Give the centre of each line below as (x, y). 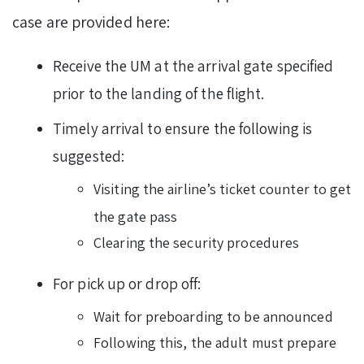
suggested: (89, 156)
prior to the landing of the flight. (159, 93)
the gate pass (136, 216)
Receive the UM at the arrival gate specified (193, 65)
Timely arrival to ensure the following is (183, 128)
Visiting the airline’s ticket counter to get (223, 188)
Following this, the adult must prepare (215, 342)
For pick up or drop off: (127, 283)
